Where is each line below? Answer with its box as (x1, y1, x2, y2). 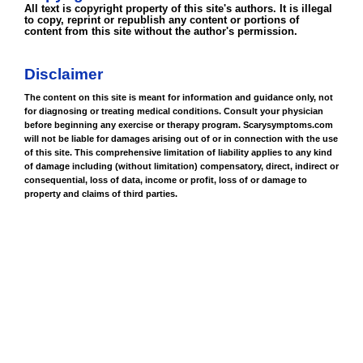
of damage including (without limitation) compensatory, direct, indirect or (24, 161, 339, 171)
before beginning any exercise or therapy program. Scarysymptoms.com (24, 120, 333, 130)
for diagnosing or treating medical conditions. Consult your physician (24, 106, 323, 116)
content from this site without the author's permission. (24, 25, 297, 38)
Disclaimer (24, 66, 103, 83)
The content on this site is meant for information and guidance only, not (24, 92, 333, 102)
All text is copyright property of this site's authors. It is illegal (24, 2, 332, 15)
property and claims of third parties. (24, 189, 177, 199)
